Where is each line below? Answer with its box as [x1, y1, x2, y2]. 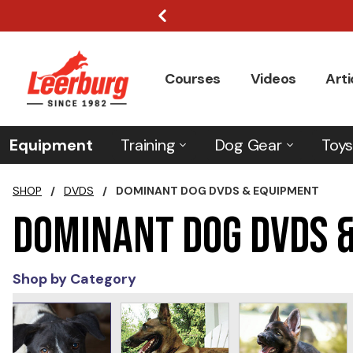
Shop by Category [13, 269, 136, 288]
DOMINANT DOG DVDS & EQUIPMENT [116, 184, 319, 198]
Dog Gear [214, 135, 282, 155]
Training [121, 135, 176, 155]
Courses [165, 69, 221, 88]
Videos [250, 69, 296, 88]
